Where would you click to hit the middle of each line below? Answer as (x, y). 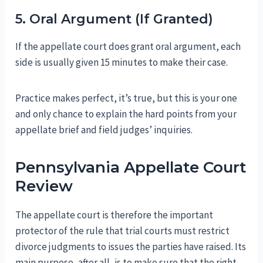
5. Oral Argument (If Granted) (114, 19)
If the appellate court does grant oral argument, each (128, 46)
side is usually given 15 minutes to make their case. (122, 62)
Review (44, 186)
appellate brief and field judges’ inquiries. (104, 129)
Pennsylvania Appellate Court (131, 167)
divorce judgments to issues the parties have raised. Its (131, 246)
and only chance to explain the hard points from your (126, 114)
